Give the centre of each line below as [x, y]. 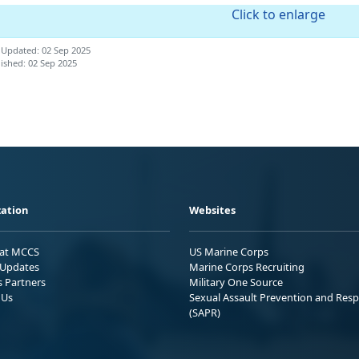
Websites [212, 210]
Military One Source [236, 282]
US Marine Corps [229, 251]
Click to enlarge [279, 14]
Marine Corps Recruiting [247, 266]
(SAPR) [205, 312]
